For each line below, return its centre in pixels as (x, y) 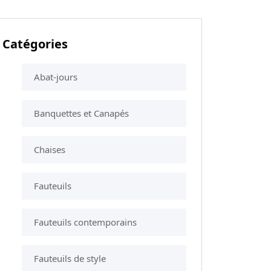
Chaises (50, 149)
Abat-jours (56, 77)
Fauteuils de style (70, 258)
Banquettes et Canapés (81, 113)
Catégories (35, 44)
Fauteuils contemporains (85, 222)
